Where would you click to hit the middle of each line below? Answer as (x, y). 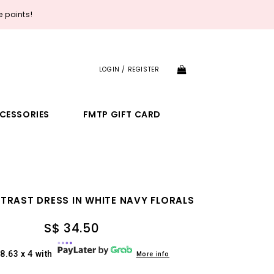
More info (153, 254)
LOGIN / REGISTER (129, 69)
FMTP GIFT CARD (122, 114)
